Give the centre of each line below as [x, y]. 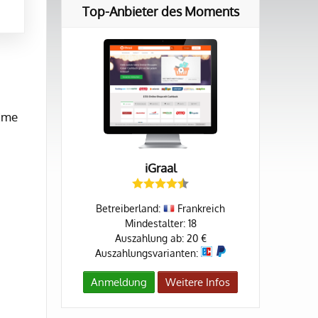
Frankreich [200, 209]
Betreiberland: [130, 209]
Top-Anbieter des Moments [160, 12]
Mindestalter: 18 [160, 224]
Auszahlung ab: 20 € [160, 238]
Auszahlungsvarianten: [148, 253]
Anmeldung [119, 283]
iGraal [160, 168]
